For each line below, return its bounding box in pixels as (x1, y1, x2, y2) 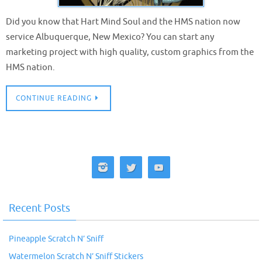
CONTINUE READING (16, 93, 92, 103)
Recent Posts (9, 201, 70, 215)
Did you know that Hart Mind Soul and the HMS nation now (6, 15, 240, 27)
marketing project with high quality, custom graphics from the (6, 46, 254, 58)
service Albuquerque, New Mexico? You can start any (6, 30, 214, 43)
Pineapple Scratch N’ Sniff (9, 233, 104, 244)
